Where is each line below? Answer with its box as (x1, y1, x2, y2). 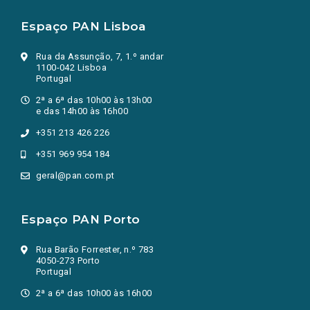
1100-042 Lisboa (36, 62, 107, 73)
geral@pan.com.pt (36, 170, 115, 181)
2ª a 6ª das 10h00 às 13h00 (36, 95, 152, 105)
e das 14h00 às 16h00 (36, 106, 128, 116)
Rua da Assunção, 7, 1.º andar (36, 51, 164, 62)
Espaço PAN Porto (21, 212, 140, 226)
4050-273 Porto (36, 255, 100, 266)
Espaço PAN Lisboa (21, 19, 146, 33)
